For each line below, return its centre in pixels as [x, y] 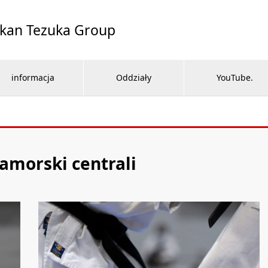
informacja [33, 77]
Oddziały [134, 77]
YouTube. [234, 77]
